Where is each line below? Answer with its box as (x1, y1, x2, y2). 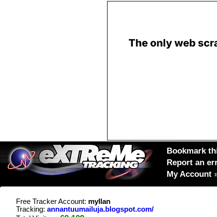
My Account (167, 169, 212, 179)
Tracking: (16, 205, 47, 213)
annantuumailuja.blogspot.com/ (47, 205, 154, 213)
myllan (88, 198, 110, 205)
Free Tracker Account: (16, 198, 88, 205)
